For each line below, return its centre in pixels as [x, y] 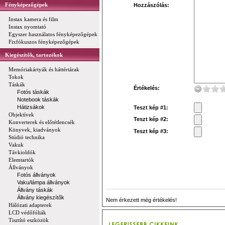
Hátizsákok [31, 107]
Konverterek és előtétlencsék [42, 122]
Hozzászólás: [151, 5]
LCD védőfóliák [27, 212]
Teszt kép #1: [151, 107]
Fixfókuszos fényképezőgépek [44, 42]
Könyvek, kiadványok [35, 130]
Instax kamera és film [33, 19]
